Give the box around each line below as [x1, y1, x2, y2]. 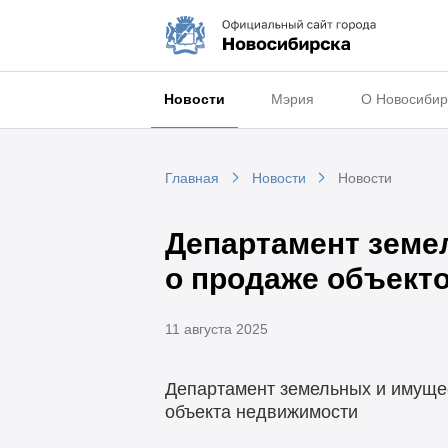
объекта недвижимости [164, 402, 358, 423]
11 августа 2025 [164, 320, 268, 337]
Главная [164, 170, 219, 187]
